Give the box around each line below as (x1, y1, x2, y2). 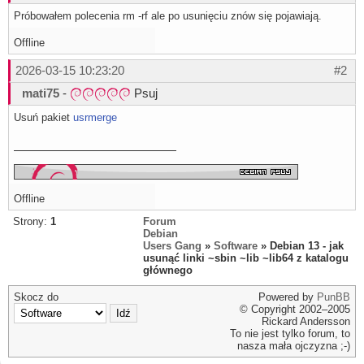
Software (214, 240, 258, 253)
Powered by (258, 291, 317, 304)
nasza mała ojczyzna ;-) (237, 340, 350, 353)
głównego (143, 264, 193, 277)
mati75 (22, 86, 59, 100)
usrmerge (73, 111, 117, 124)
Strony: (13, 215, 50, 228)
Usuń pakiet (14, 111, 73, 124)
